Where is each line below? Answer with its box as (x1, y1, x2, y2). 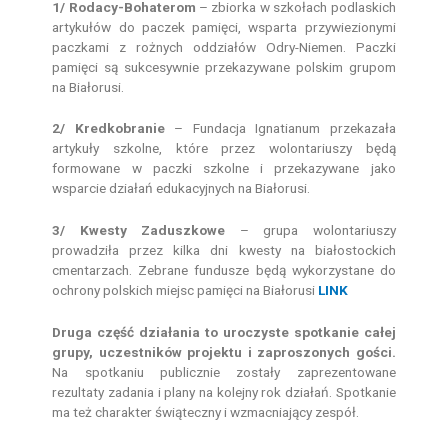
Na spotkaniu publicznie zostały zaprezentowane (52, 364, 396, 381)
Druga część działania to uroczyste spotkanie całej (52, 324, 396, 341)
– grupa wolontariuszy (225, 222, 396, 239)
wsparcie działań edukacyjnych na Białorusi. (52, 180, 311, 197)
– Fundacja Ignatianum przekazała (164, 120, 396, 137)
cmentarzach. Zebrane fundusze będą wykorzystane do (52, 262, 396, 279)
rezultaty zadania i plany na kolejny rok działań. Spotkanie (52, 384, 396, 401)
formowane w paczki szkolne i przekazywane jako (52, 160, 396, 177)
